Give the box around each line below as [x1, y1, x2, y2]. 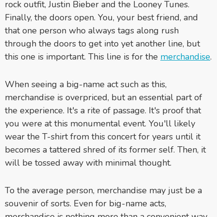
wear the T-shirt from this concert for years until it [5, 130, 201, 142]
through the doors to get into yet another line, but [5, 37, 200, 49]
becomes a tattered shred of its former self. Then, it [5, 143, 206, 155]
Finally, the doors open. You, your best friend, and [5, 11, 198, 23]
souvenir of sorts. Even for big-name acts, [5, 197, 166, 209]
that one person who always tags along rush [5, 24, 179, 36]
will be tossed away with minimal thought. [5, 156, 171, 169]
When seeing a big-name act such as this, [5, 78, 167, 90]
